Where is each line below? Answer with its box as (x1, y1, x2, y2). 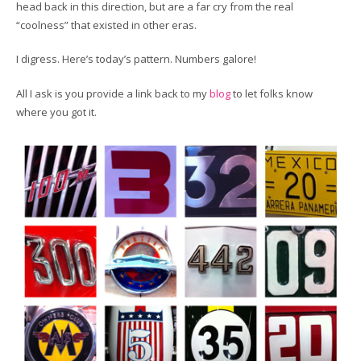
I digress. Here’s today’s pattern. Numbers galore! (16, 52, 256, 67)
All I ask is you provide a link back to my (16, 85, 210, 101)
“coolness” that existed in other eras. (16, 17, 197, 32)
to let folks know (230, 85, 313, 101)
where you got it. (16, 104, 97, 119)
